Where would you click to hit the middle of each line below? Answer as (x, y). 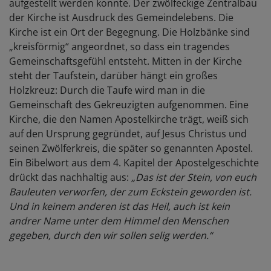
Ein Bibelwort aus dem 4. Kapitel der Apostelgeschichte (134, 163)
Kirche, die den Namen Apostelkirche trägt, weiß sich (129, 119)
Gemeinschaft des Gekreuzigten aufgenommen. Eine (129, 105)
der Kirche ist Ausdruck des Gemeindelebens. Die (121, 18)
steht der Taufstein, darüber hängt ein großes (113, 76)
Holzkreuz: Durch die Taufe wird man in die (107, 90)
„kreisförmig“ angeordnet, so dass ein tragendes (119, 47)
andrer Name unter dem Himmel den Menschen (119, 221)
